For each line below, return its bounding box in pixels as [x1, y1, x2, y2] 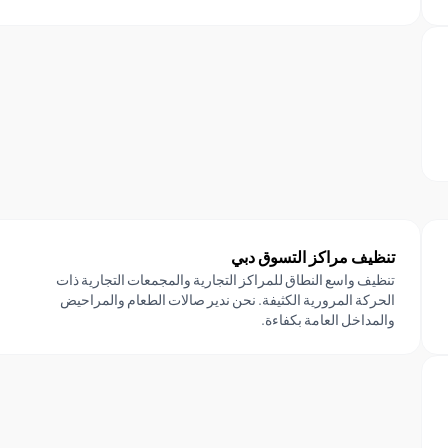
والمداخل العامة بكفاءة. [260, 310, 395, 329]
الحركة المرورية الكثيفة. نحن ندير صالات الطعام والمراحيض [59, 290, 395, 309]
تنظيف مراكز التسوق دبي [230, 246, 395, 268]
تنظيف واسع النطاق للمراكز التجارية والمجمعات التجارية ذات [55, 270, 395, 289]
